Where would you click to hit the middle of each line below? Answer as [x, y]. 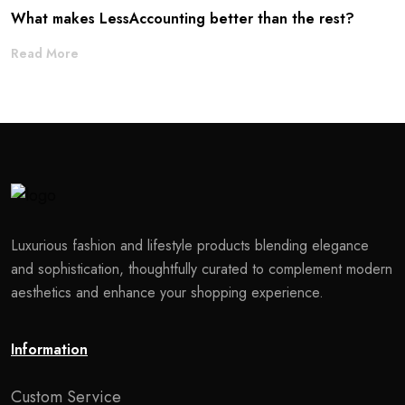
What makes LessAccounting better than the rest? [183, 18]
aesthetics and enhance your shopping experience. [167, 292]
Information [49, 349]
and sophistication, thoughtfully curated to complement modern [202, 268]
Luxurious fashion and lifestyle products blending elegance [190, 245]
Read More [45, 53]
